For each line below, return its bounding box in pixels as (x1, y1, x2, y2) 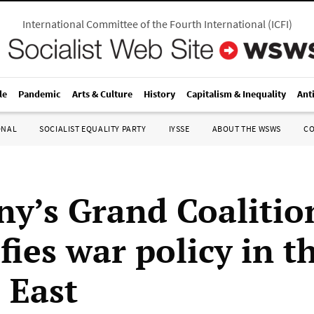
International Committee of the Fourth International (22, 17, 266, 31)
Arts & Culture (72, 88, 132, 100)
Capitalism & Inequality (186, 88, 286, 100)
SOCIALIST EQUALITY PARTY (39, 123, 146, 134)
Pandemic (18, 88, 61, 100)
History (144, 88, 175, 100)
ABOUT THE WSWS (212, 123, 281, 134)
